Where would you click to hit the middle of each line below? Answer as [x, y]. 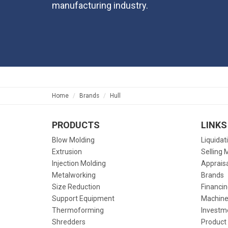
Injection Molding [79, 163]
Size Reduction [76, 187]
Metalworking [74, 175]
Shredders [69, 222]
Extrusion [67, 152]
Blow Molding [73, 140]
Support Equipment [83, 198]
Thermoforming [78, 210]
